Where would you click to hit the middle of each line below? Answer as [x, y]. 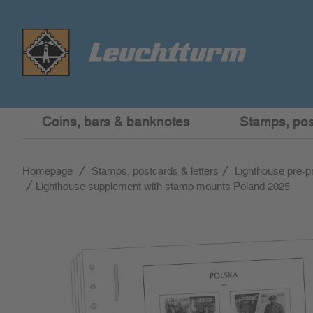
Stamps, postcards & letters [155, 172]
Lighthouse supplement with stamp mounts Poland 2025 [163, 187]
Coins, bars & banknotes [116, 123]
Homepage [48, 172]
